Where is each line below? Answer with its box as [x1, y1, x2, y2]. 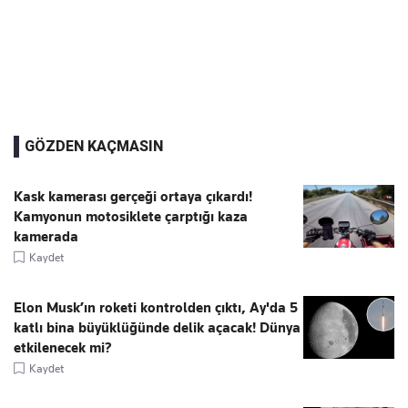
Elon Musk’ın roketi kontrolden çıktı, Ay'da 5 [14, 299, 298, 316]
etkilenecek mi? [14, 339, 112, 356]
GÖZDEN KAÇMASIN [25, 137, 163, 155]
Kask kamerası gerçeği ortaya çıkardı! [14, 188, 252, 205]
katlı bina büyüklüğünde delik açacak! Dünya [14, 319, 301, 336]
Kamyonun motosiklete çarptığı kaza [14, 208, 248, 225]
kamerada [14, 228, 78, 245]
